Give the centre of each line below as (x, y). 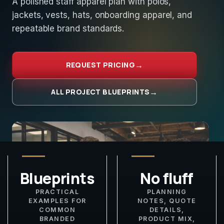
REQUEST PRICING (100, 65)
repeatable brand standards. (68, 28)
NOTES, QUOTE (167, 201)
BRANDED (57, 219)
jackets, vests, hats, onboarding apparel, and (102, 15)
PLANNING (167, 192)
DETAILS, (167, 210)
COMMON (57, 210)
